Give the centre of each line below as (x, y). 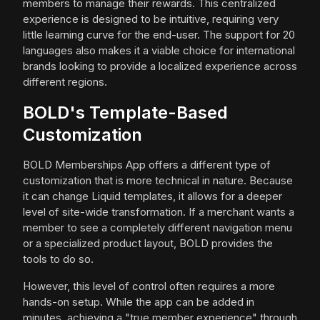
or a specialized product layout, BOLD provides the (148, 244)
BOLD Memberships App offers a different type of (147, 165)
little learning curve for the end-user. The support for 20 (159, 35)
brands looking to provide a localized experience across (160, 66)
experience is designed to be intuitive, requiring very (151, 19)
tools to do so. (58, 259)
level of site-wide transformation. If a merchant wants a (159, 212)
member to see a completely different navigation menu (157, 228)
